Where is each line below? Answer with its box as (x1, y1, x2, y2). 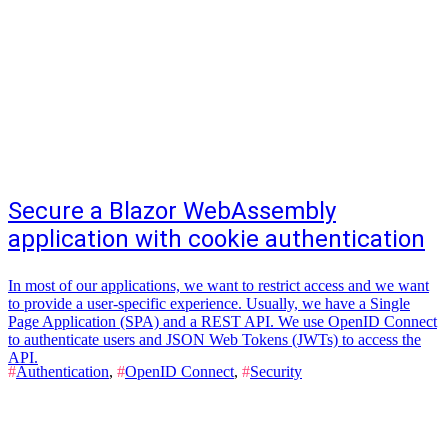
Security (250, 363, 302, 380)
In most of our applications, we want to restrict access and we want (8, 277, 429, 294)
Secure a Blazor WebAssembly (8, 197, 336, 225)
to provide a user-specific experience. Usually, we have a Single (8, 295, 410, 312)
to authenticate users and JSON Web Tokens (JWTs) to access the (8, 331, 421, 348)
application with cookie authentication (8, 225, 425, 253)
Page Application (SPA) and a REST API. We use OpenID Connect (8, 313, 437, 330)
